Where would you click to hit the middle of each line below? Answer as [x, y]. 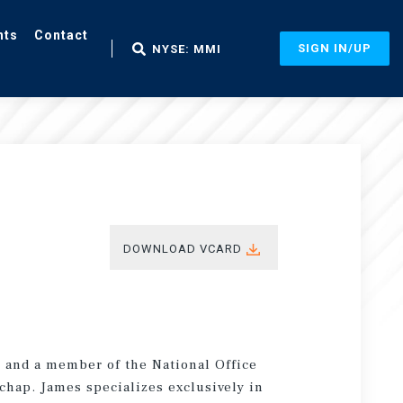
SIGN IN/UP [335, 48]
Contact [61, 49]
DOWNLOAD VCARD [183, 248]
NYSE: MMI [187, 49]
